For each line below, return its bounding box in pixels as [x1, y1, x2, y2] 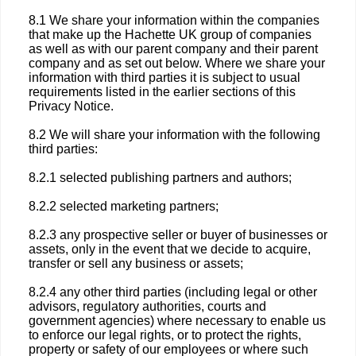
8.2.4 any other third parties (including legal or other [29, 285, 317, 299]
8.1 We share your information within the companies [29, 14, 319, 27]
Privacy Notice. [29, 99, 114, 113]
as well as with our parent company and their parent [29, 42, 318, 56]
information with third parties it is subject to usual [29, 71, 300, 84]
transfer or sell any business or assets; [29, 257, 243, 270]
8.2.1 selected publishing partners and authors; [29, 171, 292, 184]
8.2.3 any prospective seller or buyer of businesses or [29, 228, 327, 242]
